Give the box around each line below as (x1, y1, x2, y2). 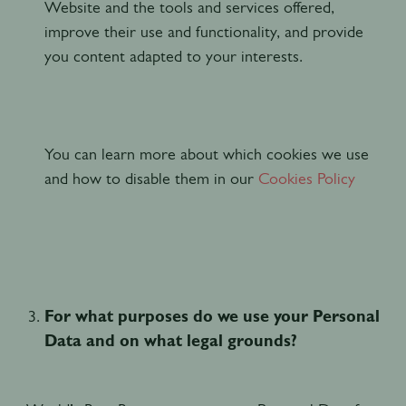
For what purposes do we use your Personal (43, 306, 380, 325)
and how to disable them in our (43, 169, 254, 188)
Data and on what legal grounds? (43, 331, 297, 350)
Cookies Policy (257, 169, 355, 188)
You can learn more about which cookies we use (43, 144, 369, 163)
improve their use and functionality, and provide (43, 22, 363, 41)
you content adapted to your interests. (43, 46, 303, 65)
